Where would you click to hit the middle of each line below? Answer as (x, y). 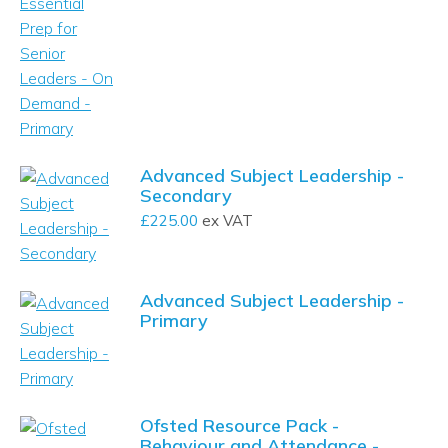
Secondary (186, 195)
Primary (174, 320)
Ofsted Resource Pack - (239, 425)
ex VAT (225, 220)
